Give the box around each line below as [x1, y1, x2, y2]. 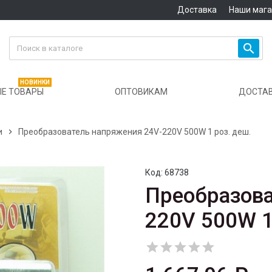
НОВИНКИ [20, 79, 50, 86]
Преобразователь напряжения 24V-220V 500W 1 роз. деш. [18, 127, 251, 137]
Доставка [177, 5, 217, 15]
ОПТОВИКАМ [115, 87, 168, 97]
